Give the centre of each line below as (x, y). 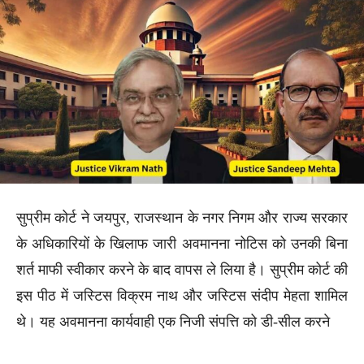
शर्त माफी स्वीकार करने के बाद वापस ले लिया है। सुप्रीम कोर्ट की (182, 269)
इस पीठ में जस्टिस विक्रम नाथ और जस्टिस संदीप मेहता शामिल (182, 295)
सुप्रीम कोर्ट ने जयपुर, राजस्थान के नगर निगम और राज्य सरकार (182, 217)
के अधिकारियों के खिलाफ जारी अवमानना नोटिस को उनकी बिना (182, 243)
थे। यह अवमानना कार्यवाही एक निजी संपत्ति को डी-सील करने (173, 321)
